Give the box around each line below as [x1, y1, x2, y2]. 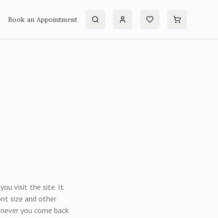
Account [122, 19, 145, 28]
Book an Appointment [8, 15, 77, 24]
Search [94, 19, 115, 28]
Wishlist [149, 19, 171, 28]
